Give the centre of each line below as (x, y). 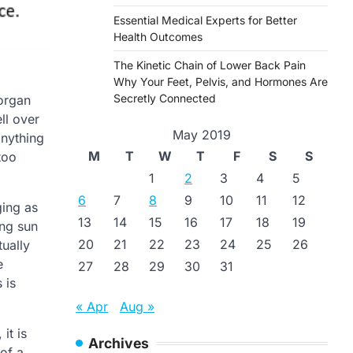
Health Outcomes (158, 37)
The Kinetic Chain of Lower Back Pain (210, 65)
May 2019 (202, 135)
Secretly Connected (165, 98)
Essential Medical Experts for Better (205, 20)
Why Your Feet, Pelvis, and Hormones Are (221, 82)
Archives (119, 343)
